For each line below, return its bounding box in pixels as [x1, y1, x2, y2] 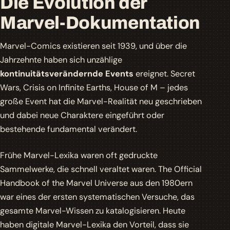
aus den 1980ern [128, 178, 193, 188]
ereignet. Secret [133, 68, 195, 79]
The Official [158, 164, 202, 175]
